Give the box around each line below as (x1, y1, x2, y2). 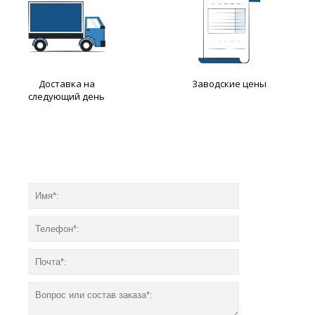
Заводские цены (191, 77, 266, 90)
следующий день (28, 90, 105, 103)
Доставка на (38, 77, 95, 90)
